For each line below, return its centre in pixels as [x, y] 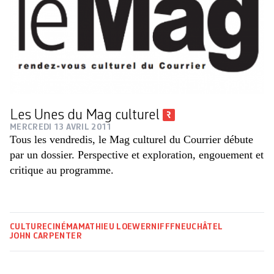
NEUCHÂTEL [199, 227]
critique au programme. [62, 170]
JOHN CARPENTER [46, 236]
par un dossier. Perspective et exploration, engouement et [137, 155]
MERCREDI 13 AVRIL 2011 [61, 128]
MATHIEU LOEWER [115, 227]
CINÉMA [63, 227]
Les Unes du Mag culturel [86, 116]
